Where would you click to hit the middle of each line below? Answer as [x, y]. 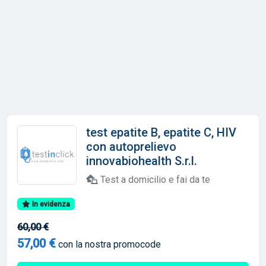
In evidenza [50, 204]
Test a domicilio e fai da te [154, 179]
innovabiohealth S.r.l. [142, 161]
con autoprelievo [131, 146]
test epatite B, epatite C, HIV [161, 132]
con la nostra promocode [108, 244]
